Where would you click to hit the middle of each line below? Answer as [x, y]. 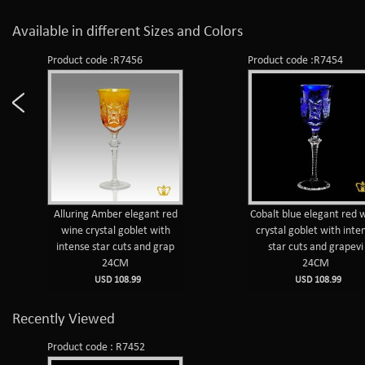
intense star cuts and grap [116, 247]
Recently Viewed [64, 319]
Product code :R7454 [296, 60]
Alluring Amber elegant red [115, 214]
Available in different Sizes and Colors [128, 32]
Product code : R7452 [97, 347]
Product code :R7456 [95, 60]
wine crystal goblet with [115, 231]
